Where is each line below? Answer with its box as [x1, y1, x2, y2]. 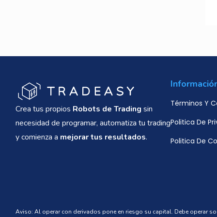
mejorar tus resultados [60, 132, 146, 143]
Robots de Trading [73, 104, 141, 115]
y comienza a [15, 132, 60, 143]
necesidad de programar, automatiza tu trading [15, 118, 170, 129]
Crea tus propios [15, 104, 73, 115]
